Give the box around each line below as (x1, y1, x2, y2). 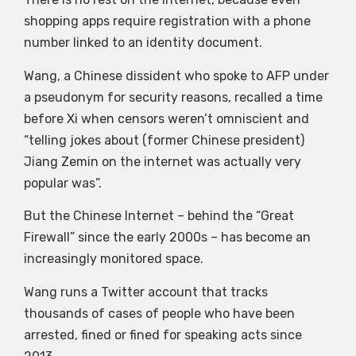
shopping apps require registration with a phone (24, 14, 311, 29)
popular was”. (24, 175, 102, 191)
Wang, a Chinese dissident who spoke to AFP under (24, 68, 329, 83)
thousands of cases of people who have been (24, 305, 295, 321)
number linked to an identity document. (24, 35, 262, 51)
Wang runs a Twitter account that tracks (24, 284, 268, 300)
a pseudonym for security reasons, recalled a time (24, 89, 323, 105)
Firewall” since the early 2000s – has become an (24, 230, 311, 246)
